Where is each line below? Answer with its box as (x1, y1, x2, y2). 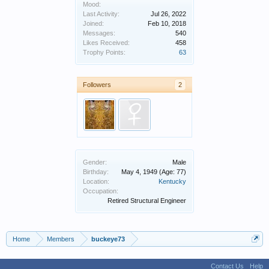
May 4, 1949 (121, 168, 157, 175)
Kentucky (159, 178, 186, 185)
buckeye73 (91, 235, 125, 243)
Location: (83, 178, 109, 185)
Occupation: (83, 187, 118, 195)
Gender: (83, 159, 107, 166)
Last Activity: (83, 10, 119, 17)
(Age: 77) (159, 168, 186, 175)
